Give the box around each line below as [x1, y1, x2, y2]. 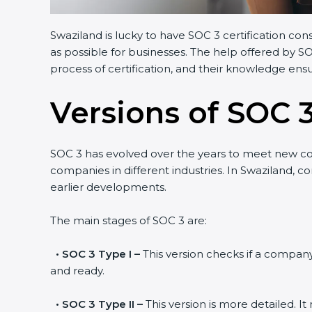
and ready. [50, 264, 104, 278]
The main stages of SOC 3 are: [50, 214, 207, 228]
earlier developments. [50, 180, 166, 194]
